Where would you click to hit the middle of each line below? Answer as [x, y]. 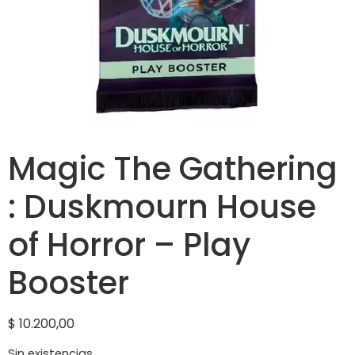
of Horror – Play [129, 245]
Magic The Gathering [173, 169]
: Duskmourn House [162, 207]
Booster [69, 283]
